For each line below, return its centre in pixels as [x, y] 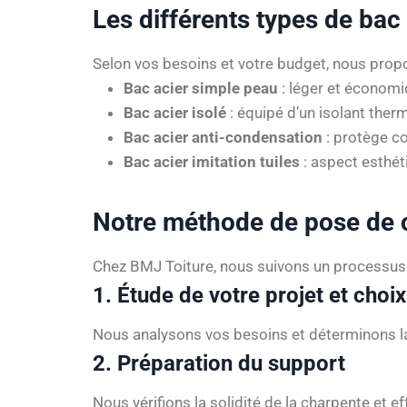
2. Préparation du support [219, 363]
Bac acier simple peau [201, 88]
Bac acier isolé [175, 113]
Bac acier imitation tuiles [212, 162]
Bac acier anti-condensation [223, 137]
